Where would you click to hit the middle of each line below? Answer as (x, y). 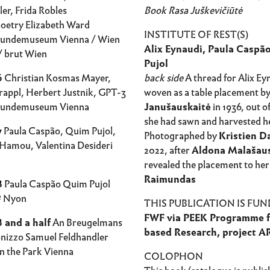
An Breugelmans (86, 223)
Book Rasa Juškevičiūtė (193, 11)
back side (164, 78)
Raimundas (170, 179)
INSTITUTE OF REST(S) (196, 35)
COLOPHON (174, 256)
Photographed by (181, 136)
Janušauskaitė (177, 107)
